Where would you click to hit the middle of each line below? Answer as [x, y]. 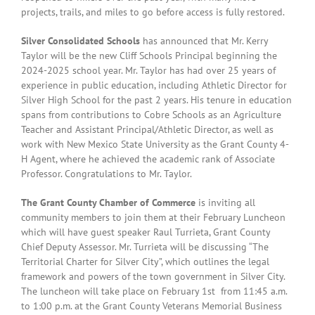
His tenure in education [241, 100]
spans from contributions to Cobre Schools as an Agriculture [151, 115]
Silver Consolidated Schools [81, 41]
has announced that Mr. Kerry [204, 41]
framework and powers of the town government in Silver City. [153, 276]
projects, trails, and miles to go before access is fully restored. [153, 12]
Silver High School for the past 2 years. [106, 100]
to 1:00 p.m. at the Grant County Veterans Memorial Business [152, 306]
